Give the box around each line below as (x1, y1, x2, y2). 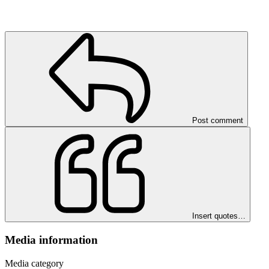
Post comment (192, 116, 243, 125)
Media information (5, 233, 98, 246)
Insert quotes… (192, 211, 246, 221)
